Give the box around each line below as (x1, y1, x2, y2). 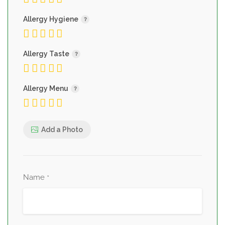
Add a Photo (41, 125, 83, 134)
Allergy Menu (23, 84, 70, 92)
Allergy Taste (23, 50, 71, 58)
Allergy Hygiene (23, 15, 80, 23)
